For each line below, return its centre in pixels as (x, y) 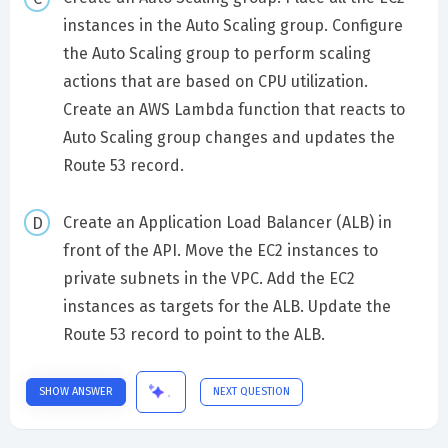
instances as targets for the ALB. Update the (226, 306)
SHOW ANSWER (76, 392)
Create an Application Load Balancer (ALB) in (227, 222)
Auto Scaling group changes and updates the (228, 137)
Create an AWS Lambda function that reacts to (233, 109)
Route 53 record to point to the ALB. (193, 334)
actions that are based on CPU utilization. (215, 81)
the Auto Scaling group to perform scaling (216, 53)
